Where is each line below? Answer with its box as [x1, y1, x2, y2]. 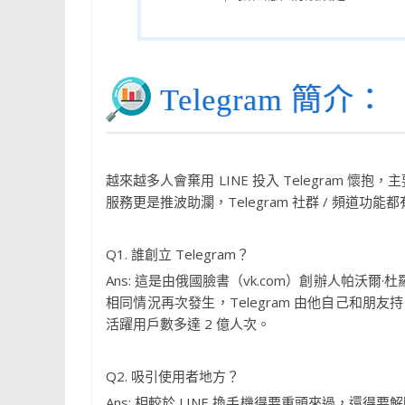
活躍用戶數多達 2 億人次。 [106, 315, 270, 334]
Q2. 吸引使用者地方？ [106, 367, 240, 386]
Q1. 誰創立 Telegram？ [106, 245, 250, 264]
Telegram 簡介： [160, 83, 386, 118]
